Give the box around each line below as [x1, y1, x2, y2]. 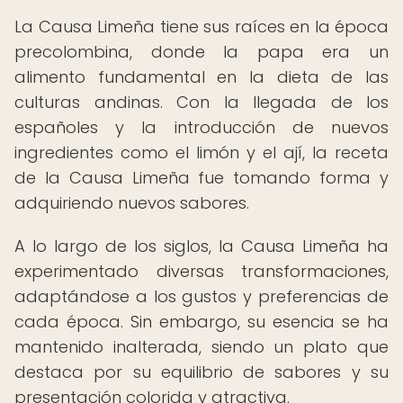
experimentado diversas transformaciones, [14, 260, 389, 282]
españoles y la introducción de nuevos [14, 116, 389, 139]
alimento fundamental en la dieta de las [14, 66, 389, 88]
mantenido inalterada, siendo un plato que [14, 336, 389, 358]
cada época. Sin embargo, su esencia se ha [14, 310, 389, 333]
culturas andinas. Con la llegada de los [14, 91, 389, 113]
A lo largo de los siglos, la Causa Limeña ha [14, 235, 389, 257]
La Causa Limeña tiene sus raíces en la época [14, 15, 389, 38]
